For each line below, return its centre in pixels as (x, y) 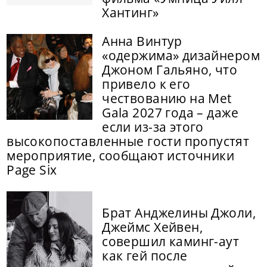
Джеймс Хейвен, (153, 227)
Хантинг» (131, 12)
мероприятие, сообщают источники (121, 155)
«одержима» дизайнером (181, 55)
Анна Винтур (142, 41)
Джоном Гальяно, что (170, 69)
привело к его (146, 84)
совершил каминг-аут (171, 241)
